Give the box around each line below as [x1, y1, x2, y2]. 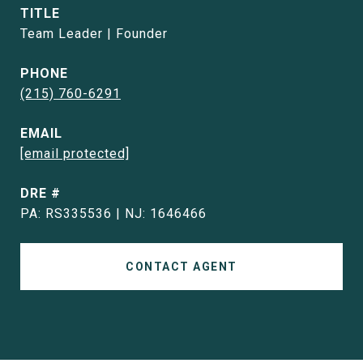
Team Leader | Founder [20, 26, 168, 41]
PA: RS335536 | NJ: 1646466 [20, 206, 207, 221]
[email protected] [20, 146, 130, 161]
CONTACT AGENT [126, 260, 237, 273]
